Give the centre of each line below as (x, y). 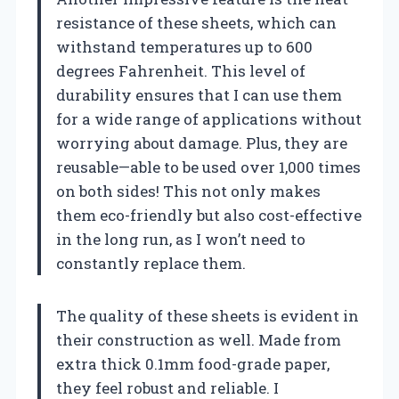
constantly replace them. (151, 264)
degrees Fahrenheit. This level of (181, 71)
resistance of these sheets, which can (196, 23)
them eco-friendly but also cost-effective (209, 216)
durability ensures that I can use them (199, 95)
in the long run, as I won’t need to (181, 240)
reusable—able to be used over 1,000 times (208, 167)
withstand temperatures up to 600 (184, 47)
